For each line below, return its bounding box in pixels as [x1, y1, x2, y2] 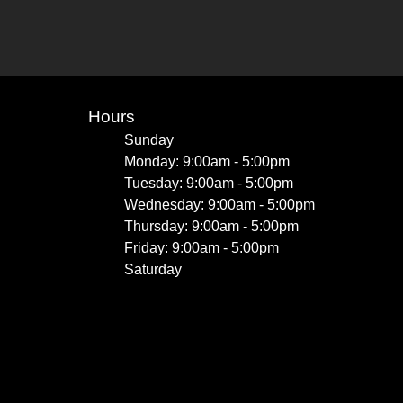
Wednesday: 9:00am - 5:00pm [124, 197, 315, 212]
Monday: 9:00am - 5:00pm [124, 154, 290, 169]
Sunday [124, 132, 174, 148]
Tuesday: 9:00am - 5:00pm [124, 175, 293, 191]
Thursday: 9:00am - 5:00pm [124, 219, 299, 234]
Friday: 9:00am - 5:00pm [124, 240, 279, 255]
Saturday [124, 262, 182, 277]
